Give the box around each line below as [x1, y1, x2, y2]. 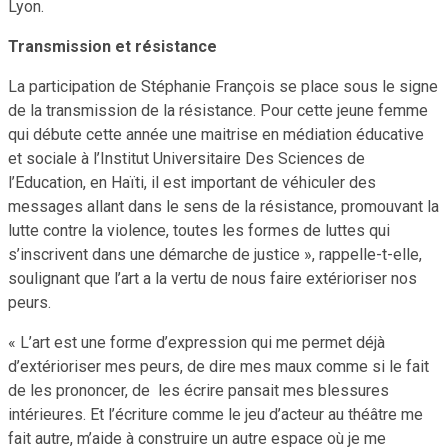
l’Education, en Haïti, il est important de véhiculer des [8, 172, 376, 192]
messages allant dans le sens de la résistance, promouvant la [8, 196, 439, 216]
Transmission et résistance [8, 36, 217, 56]
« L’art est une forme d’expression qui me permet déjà [8, 332, 385, 352]
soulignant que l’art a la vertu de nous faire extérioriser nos [8, 268, 417, 288]
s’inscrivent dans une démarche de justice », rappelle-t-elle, [8, 244, 422, 264]
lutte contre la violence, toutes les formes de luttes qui [8, 220, 390, 240]
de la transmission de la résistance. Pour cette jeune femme [8, 100, 428, 120]
